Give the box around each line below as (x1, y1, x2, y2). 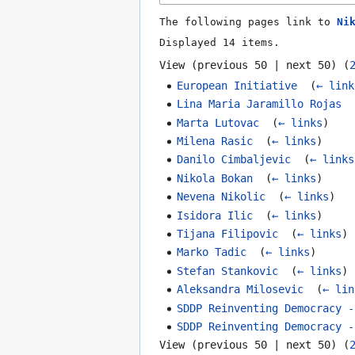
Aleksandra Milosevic (177, 283, 304, 296)
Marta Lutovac (177, 116, 260, 129)
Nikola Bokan (177, 171, 254, 185)
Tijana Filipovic (177, 227, 279, 240)
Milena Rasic (177, 135, 254, 147)
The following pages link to (159, 15, 337, 28)
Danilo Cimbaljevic (177, 153, 292, 166)
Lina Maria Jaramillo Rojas (177, 97, 342, 111)
